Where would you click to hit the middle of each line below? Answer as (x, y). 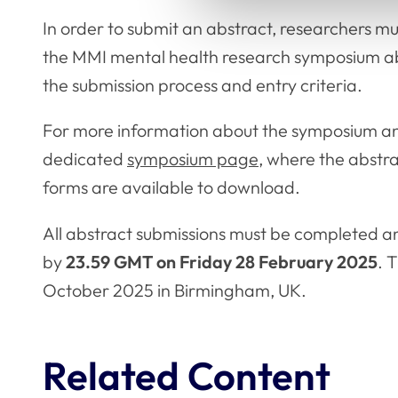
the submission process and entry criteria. (204, 84)
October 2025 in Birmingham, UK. (176, 291)
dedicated (85, 159)
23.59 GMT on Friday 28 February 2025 (222, 262)
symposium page (193, 159)
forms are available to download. (173, 187)
